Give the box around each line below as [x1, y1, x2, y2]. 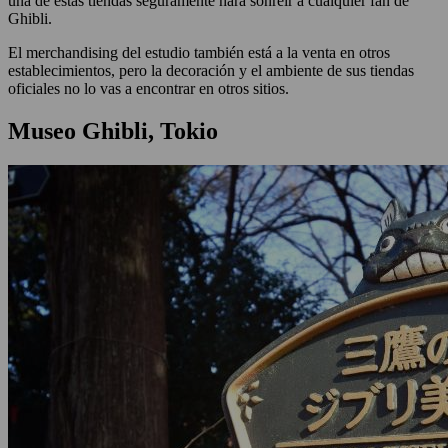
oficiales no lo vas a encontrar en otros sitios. [8, 80, 293, 98]
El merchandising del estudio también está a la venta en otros [8, 44, 390, 62]
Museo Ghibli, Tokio [8, 118, 224, 145]
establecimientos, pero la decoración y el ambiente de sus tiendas [8, 62, 414, 80]
